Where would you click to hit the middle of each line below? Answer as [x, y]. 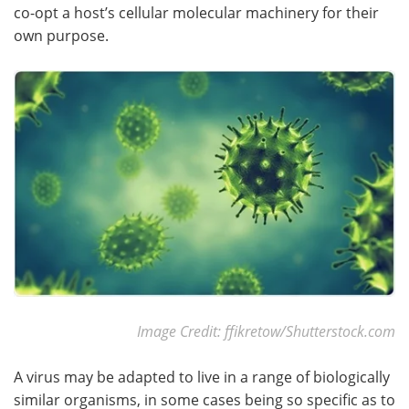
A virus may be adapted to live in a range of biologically [202, 377]
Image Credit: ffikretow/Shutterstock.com [266, 330]
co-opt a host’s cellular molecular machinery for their [196, 12]
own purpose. [61, 35]
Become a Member [102, 35]
